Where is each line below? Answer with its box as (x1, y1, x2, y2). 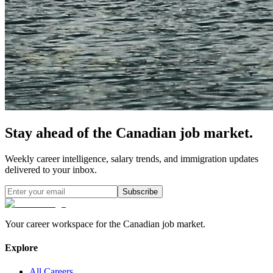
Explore (5, 242, 38, 253)
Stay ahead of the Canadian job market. (5, 124, 253, 141)
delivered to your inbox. (5, 164, 97, 175)
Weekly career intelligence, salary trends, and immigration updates (5, 153, 258, 164)
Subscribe (122, 186, 158, 196)
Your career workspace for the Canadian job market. (5, 218, 205, 229)
